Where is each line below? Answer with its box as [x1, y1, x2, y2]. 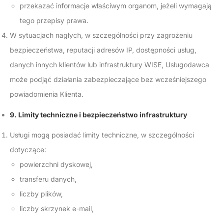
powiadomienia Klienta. [10, 90, 83, 98]
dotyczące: [10, 145, 46, 154]
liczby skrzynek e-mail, [20, 204, 94, 213]
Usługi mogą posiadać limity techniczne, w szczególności [10, 131, 194, 139]
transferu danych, [20, 175, 77, 183]
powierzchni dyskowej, [20, 160, 93, 168]
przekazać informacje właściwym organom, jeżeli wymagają [20, 1, 212, 10]
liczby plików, [20, 190, 63, 198]
